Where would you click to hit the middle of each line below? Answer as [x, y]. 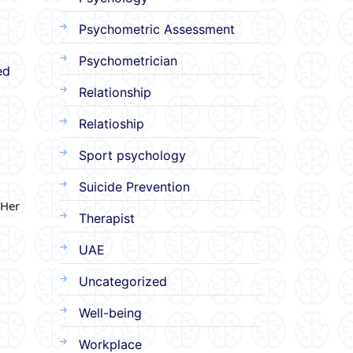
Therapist [107, 218]
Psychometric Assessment [157, 29]
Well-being [110, 312]
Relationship [115, 92]
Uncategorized [123, 281]
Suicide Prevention [134, 186]
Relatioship [111, 123]
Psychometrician [128, 60]
